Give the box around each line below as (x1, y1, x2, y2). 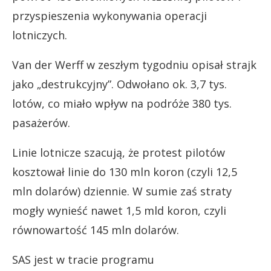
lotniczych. (12, 27, 67, 42)
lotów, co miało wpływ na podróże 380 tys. (12, 96, 232, 111)
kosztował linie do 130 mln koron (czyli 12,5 (12, 164, 237, 179)
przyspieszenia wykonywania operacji (12, 8, 207, 23)
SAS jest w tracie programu (12, 252, 154, 267)
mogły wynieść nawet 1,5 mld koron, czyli (12, 203, 226, 218)
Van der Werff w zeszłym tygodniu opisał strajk (12, 57, 256, 72)
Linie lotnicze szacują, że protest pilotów (12, 145, 225, 160)
